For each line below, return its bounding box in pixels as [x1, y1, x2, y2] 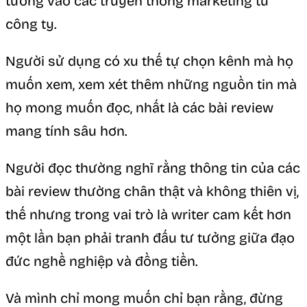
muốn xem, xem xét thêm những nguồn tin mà [5, 76, 297, 93]
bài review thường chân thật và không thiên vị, [5, 183, 299, 200]
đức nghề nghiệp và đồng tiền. [5, 253, 198, 270]
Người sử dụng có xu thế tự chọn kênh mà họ [5, 53, 293, 70]
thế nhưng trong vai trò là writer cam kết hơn [5, 206, 291, 223]
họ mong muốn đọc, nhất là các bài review [5, 99, 273, 116]
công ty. [5, 16, 57, 33]
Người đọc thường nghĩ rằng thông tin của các [5, 160, 300, 177]
